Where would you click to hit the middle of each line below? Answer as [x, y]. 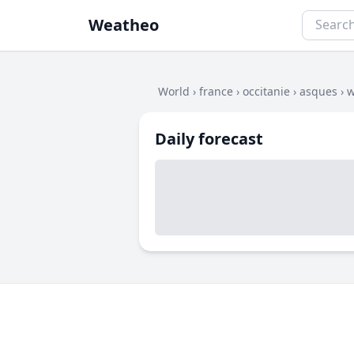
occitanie [266, 91]
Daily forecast [209, 139]
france [216, 91]
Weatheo [124, 25]
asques [318, 91]
